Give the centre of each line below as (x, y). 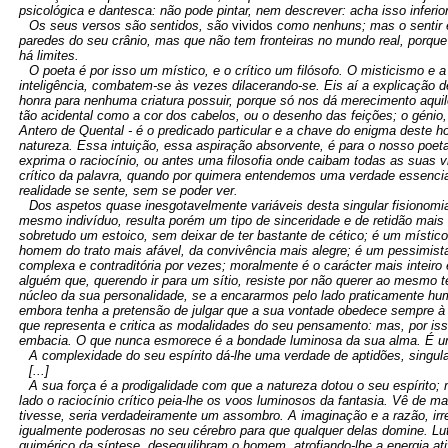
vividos (252, 25)
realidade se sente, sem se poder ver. (128, 190)
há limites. (49, 55)
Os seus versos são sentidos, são (130, 25)
